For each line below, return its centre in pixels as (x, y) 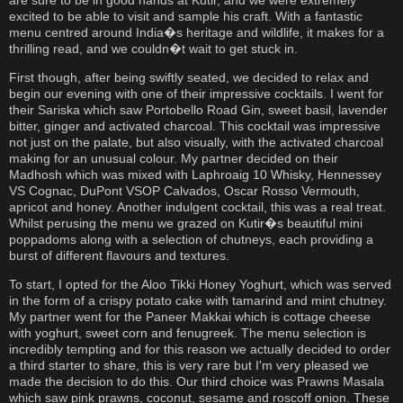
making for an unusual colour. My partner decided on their (174, 158)
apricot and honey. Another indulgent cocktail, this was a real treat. (197, 207)
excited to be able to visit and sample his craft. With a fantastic (186, 16)
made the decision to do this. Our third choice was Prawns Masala (197, 381)
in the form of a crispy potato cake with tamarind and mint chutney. (198, 300)
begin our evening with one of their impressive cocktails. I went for (196, 94)
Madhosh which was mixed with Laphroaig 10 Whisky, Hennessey (195, 175)
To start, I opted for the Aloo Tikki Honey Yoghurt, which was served (200, 284)
